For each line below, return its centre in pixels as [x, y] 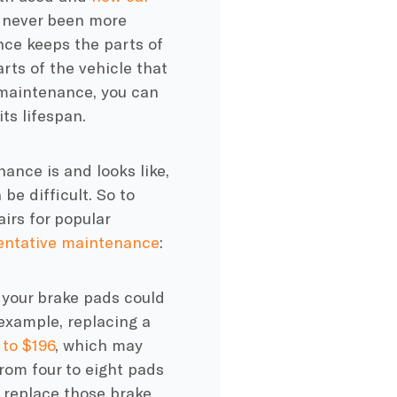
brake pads [79, 296]
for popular [67, 218]
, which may [99, 344]
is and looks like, [105, 170]
